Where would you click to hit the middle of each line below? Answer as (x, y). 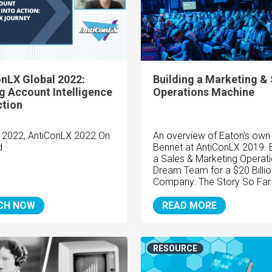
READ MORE (189, 206)
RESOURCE (175, 249)
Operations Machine (203, 92)
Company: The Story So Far (212, 182)
